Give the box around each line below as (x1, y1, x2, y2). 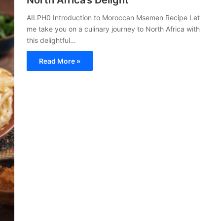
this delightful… (27, 36, 76, 44)
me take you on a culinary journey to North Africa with (27, 25, 200, 33)
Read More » (39, 57, 80, 65)
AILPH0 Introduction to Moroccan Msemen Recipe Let (27, 13, 200, 22)
